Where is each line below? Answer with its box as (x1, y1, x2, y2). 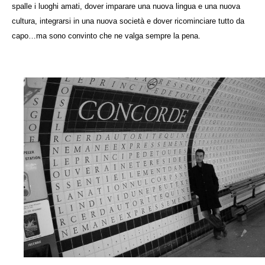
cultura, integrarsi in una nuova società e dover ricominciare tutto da (12, 17, 244, 26)
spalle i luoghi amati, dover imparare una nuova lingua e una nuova (12, 2, 240, 11)
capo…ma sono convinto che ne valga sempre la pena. (12, 31, 201, 41)
